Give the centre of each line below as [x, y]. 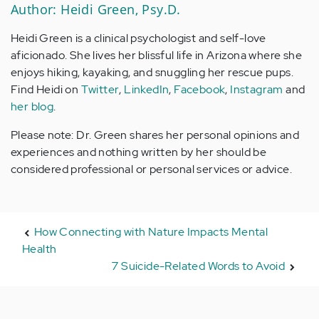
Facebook [200, 90]
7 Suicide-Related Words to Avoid [199, 266]
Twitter [100, 90]
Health [40, 249]
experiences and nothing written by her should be [139, 152]
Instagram [257, 90]
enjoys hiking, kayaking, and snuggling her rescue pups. [152, 73]
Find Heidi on [46, 90]
